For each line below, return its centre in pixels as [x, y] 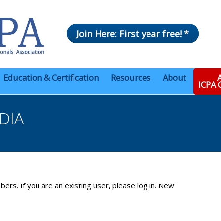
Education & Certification [51, 78]
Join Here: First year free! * [133, 34]
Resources [131, 78]
